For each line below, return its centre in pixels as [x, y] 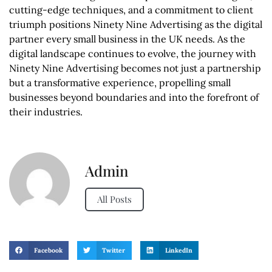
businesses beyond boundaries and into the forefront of [134, 97]
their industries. [46, 112]
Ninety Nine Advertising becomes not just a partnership [135, 68]
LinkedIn [178, 250]
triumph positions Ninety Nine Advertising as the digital [136, 25]
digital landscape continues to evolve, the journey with [133, 54]
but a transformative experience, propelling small [120, 83]
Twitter [114, 250]
